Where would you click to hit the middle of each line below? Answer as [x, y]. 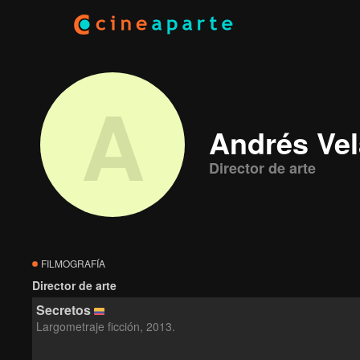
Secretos [63, 310]
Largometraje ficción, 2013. [106, 326]
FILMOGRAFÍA [72, 263]
